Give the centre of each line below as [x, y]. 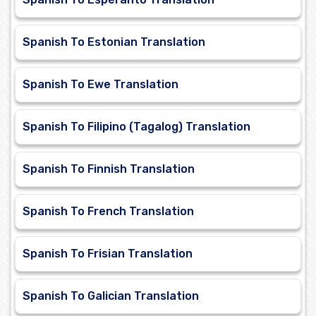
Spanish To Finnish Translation [109, 169]
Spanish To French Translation [108, 212]
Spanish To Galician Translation [111, 296]
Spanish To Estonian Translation [114, 42]
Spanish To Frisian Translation [108, 254]
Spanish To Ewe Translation [101, 85]
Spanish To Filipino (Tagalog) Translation [136, 127]
